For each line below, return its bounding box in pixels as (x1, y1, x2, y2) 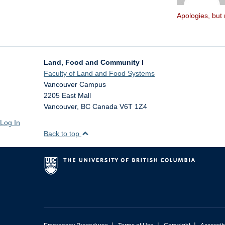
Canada (92, 102, 118, 110)
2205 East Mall (44, 91, 91, 99)
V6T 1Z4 (120, 102, 147, 110)
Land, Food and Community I (44, 58, 144, 66)
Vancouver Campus (44, 80, 106, 88)
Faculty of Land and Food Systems (44, 69, 155, 77)
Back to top (44, 130, 81, 138)
